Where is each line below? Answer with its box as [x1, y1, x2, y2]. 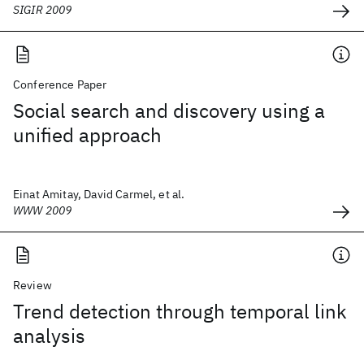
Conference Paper [13, 77, 107, 92]
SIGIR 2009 [13, 2, 72, 17]
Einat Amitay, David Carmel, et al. [13, 187, 185, 201]
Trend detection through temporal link [13, 298, 347, 324]
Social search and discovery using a [13, 97, 325, 123]
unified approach [13, 122, 162, 148]
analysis [13, 323, 85, 349]
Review [13, 278, 52, 292]
